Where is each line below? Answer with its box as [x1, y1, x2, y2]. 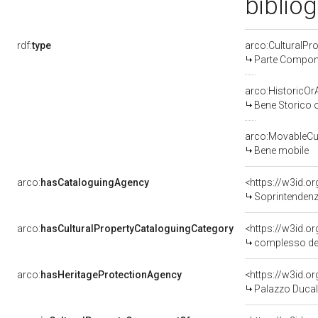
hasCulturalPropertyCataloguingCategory [40, 223, 234, 234]
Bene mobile [254, 145, 309, 156]
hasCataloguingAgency [40, 177, 149, 188]
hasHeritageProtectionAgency [40, 269, 182, 280]
